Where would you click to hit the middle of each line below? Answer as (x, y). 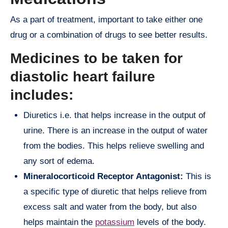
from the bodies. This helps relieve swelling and (114, 146)
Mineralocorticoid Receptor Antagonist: (103, 176)
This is (197, 176)
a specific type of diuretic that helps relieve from (115, 191)
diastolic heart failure (83, 77)
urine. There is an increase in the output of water (116, 130)
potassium (115, 222)
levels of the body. (170, 222)
